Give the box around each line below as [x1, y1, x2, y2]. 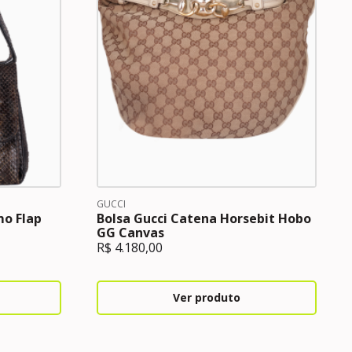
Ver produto [172, 290, 240, 305]
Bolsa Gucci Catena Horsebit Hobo [96, 210, 311, 227]
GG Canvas [96, 224, 164, 241]
